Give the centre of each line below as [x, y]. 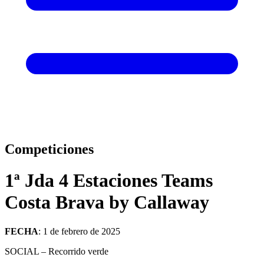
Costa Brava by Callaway [107, 202]
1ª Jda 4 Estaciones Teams [109, 181]
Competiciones [49, 149]
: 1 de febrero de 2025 [79, 231]
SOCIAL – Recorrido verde [57, 251]
